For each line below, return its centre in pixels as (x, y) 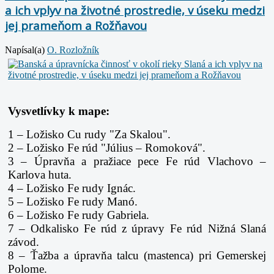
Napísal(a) (26, 50)
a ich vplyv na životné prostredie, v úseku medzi (135, 10)
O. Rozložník (73, 50)
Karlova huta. (40, 174)
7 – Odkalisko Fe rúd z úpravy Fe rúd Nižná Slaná (137, 228)
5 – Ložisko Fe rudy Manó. (73, 201)
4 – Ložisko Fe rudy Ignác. (72, 188)
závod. (24, 242)
